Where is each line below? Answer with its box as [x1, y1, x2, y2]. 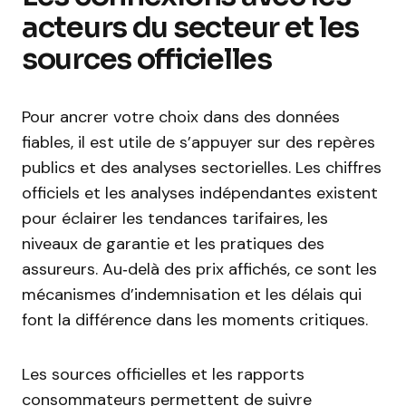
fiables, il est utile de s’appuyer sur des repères [22, 131, 375, 153]
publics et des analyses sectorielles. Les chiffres [22, 157, 382, 179]
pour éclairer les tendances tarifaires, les [22, 208, 328, 229]
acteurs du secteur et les [22, 9, 359, 45]
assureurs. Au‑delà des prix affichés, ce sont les [22, 258, 377, 280]
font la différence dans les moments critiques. [22, 309, 368, 331]
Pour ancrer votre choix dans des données [22, 106, 340, 128]
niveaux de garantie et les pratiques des [22, 233, 324, 255]
